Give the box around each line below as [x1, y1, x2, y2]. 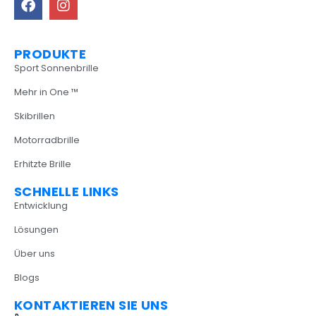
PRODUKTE [14, 45, 87, 63]
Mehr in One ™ [14, 85, 78, 99]
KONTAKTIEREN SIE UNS [14, 296, 168, 315]
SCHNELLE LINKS [14, 183, 119, 201]
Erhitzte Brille [14, 157, 71, 171]
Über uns [14, 247, 55, 261]
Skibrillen [14, 109, 55, 123]
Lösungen [14, 223, 59, 237]
